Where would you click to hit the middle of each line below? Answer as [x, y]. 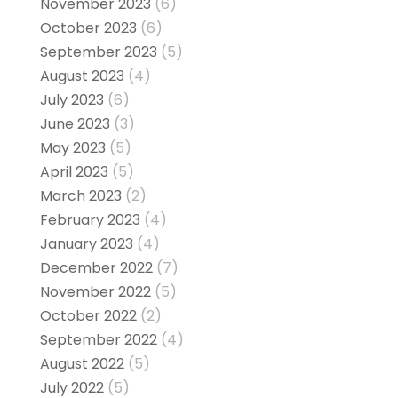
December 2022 [96, 268]
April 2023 [74, 172]
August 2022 [82, 364]
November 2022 [95, 292]
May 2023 [72, 148]
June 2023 [75, 124]
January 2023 [86, 244]
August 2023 [82, 76]
